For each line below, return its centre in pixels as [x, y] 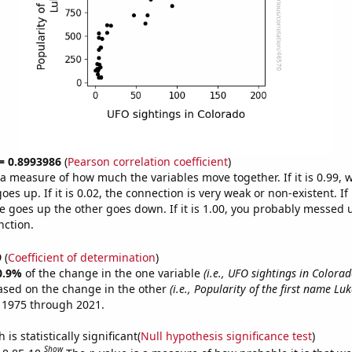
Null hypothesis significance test [226, 335]
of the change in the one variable [114, 273]
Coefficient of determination [81, 257]
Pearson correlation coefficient [147, 161]
